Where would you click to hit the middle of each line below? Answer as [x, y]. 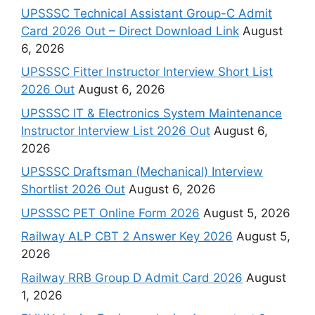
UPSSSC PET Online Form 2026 [110, 213]
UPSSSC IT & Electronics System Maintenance [152, 113]
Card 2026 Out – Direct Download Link [130, 31]
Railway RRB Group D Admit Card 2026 [132, 277]
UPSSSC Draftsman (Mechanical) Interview [142, 172]
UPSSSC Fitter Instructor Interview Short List [147, 72]
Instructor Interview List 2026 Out [116, 130]
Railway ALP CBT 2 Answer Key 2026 [127, 237]
